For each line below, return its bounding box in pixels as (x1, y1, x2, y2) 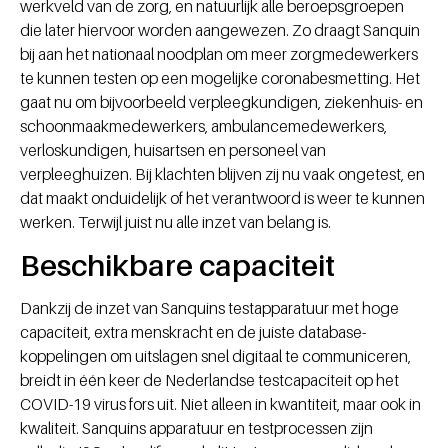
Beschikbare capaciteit (20, 247, 335, 284)
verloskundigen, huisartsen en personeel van (20, 140, 326, 161)
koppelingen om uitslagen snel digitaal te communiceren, (20, 346, 411, 367)
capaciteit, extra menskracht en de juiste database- (20, 322, 366, 343)
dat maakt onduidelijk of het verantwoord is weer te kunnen (20, 188, 425, 209)
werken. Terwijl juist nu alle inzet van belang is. (20, 212, 331, 233)
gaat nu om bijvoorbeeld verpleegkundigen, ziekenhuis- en (20, 92, 423, 113)
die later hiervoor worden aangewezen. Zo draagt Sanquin (20, 20, 420, 41)
